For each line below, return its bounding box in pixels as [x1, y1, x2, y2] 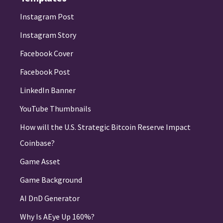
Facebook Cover [20, 48, 73, 59]
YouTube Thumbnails [20, 104, 91, 114]
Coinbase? [20, 138, 55, 148]
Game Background [20, 175, 82, 185]
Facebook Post [20, 67, 70, 77]
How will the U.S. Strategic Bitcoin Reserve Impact [20, 122, 191, 132]
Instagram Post [20, 11, 74, 22]
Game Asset [20, 156, 60, 167]
